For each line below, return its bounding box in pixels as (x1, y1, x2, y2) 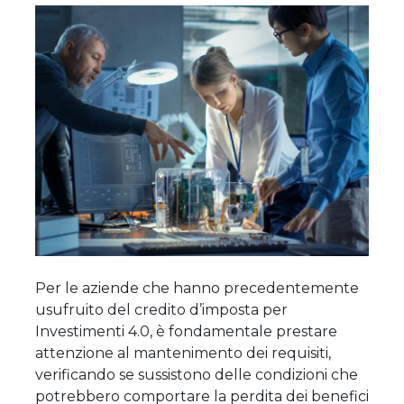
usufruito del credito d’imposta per (35, 300, 288, 318)
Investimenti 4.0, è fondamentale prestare (35, 322, 337, 340)
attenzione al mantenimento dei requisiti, (35, 344, 331, 362)
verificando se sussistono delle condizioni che (35, 365, 358, 383)
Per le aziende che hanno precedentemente (35, 279, 359, 297)
